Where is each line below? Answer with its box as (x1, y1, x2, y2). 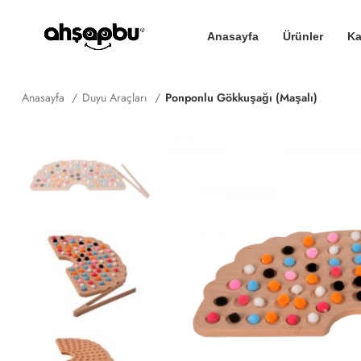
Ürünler (283, 30, 323, 43)
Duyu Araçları (82, 89, 151, 106)
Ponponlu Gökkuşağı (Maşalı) (165, 89, 317, 106)
